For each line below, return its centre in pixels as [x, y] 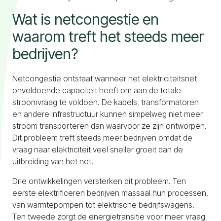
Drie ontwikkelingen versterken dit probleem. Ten [99, 181]
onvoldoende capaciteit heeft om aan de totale [97, 90]
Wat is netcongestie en [86, 19]
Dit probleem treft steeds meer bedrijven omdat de [102, 138]
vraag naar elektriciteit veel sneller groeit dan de [98, 149]
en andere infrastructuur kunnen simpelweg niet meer [108, 114]
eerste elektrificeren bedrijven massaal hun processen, [110, 193]
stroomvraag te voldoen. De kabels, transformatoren [106, 102]
